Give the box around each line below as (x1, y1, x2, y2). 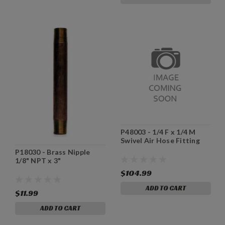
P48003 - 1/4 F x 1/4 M (121, 127, 196, 136)
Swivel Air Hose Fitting (121, 136, 200, 145)
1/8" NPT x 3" (15, 156, 61, 165)
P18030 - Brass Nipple (15, 147, 90, 156)
